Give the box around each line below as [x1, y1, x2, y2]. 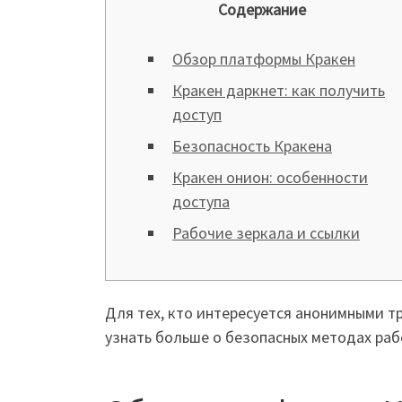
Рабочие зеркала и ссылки [172, 223, 360, 243]
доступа [172, 191, 230, 212]
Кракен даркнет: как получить [172, 80, 385, 100]
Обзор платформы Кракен [172, 48, 355, 69]
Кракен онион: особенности [172, 167, 368, 188]
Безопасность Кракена [172, 135, 332, 156]
